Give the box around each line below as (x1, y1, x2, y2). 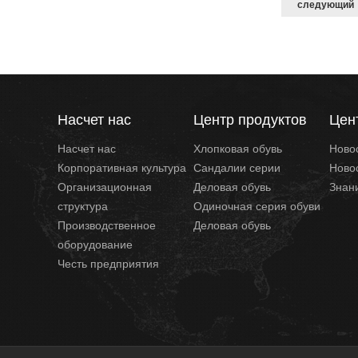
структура (58, 197, 108, 213)
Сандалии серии (193, 159, 280, 175)
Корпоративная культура (58, 159, 186, 175)
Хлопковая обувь (193, 140, 282, 156)
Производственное (58, 217, 156, 233)
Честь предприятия (58, 255, 159, 271)
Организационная (58, 178, 152, 194)
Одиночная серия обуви (193, 197, 320, 213)
